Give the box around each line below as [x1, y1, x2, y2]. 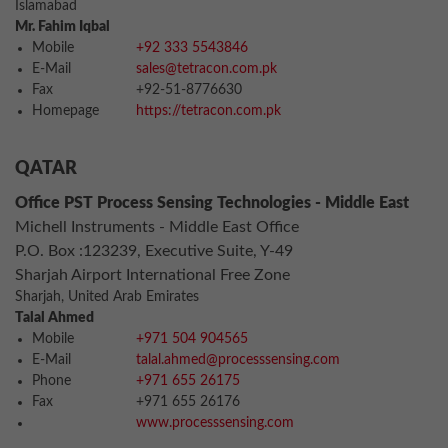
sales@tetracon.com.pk [136, 62, 277, 76]
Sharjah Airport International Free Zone [15, 267, 290, 283]
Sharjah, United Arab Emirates [15, 290, 199, 304]
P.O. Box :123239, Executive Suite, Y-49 [15, 243, 293, 259]
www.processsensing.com [136, 416, 294, 430]
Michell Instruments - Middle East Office [15, 219, 299, 235]
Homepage [32, 104, 99, 118]
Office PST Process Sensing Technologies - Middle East [15, 195, 409, 211]
